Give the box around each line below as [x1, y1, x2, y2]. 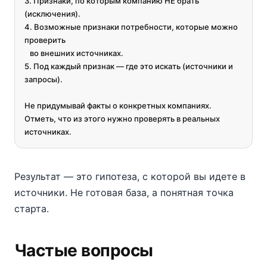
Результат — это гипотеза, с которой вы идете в [14, 170, 246, 182]
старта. [14, 203, 49, 215]
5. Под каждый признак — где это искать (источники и [24, 61, 233, 71]
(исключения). [24, 9, 80, 18]
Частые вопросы [14, 240, 153, 260]
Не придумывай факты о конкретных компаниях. [24, 101, 212, 110]
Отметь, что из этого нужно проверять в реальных [24, 114, 220, 123]
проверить [24, 35, 66, 45]
